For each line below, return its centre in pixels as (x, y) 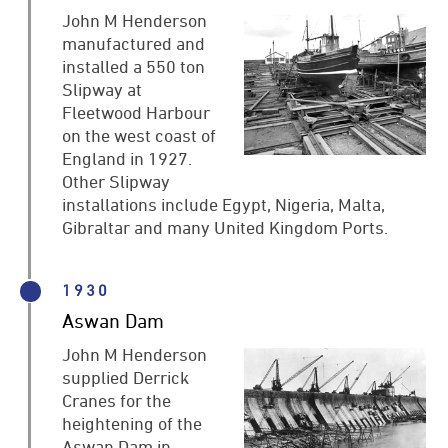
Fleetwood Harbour (136, 111)
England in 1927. (127, 157)
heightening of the (132, 422)
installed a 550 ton (134, 65)
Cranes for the (117, 399)
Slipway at (102, 88)
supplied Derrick (126, 376)
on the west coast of (139, 134)
